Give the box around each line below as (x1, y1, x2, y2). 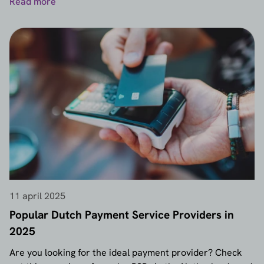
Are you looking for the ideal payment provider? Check (9, 246, 242, 259)
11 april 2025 (9, 190, 65, 203)
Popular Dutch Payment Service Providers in (9, 207, 234, 223)
